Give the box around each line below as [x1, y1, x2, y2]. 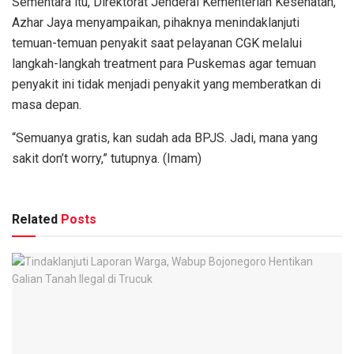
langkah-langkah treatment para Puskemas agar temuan [12, 56, 316, 72]
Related [12, 212, 58, 228]
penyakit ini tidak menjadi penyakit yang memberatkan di [12, 77, 321, 92]
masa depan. [12, 97, 81, 113]
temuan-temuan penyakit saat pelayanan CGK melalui [12, 36, 302, 51]
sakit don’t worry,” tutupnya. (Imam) [12, 151, 201, 167]
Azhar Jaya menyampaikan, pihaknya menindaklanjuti [12, 15, 299, 31]
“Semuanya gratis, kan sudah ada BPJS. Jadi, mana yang [12, 130, 318, 146]
